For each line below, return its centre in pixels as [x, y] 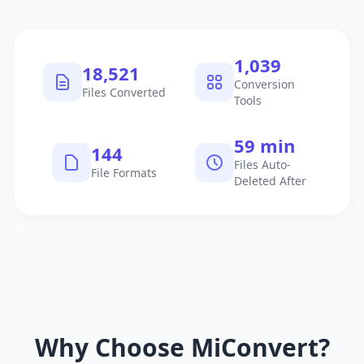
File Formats [124, 173]
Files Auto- [262, 165]
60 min [264, 145]
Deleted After [270, 181]
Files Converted [124, 92]
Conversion [264, 84]
